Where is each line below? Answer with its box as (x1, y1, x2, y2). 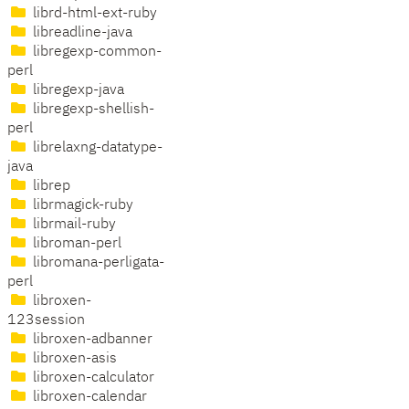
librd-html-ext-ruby (29, 6, 157, 22)
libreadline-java (29, 26, 132, 41)
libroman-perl (29, 236, 121, 252)
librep (29, 179, 70, 194)
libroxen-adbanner (29, 332, 152, 348)
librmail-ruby (29, 217, 116, 233)
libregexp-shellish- (29, 102, 154, 118)
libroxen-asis (29, 351, 117, 367)
